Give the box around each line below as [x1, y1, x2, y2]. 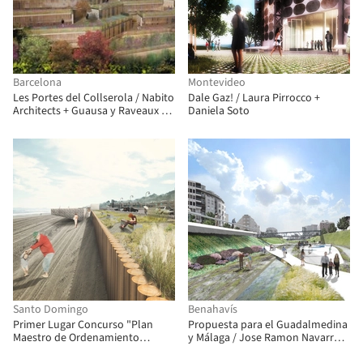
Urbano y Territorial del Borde [13, 343, 157, 359]
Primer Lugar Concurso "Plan [13, 317, 153, 333]
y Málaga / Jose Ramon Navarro [188, 330, 340, 346]
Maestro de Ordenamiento [13, 330, 139, 346]
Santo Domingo [13, 301, 88, 318]
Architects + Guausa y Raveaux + [13, 103, 167, 119]
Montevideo [188, 75, 246, 91]
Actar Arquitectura [13, 116, 101, 132]
